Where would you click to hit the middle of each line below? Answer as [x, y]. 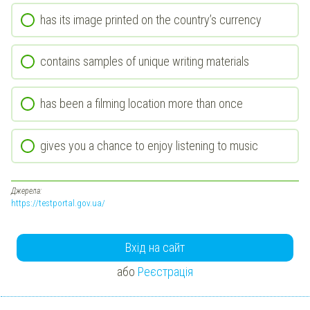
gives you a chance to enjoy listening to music [149, 145]
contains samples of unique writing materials [145, 62]
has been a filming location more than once [142, 103]
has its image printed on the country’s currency [151, 19]
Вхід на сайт [155, 247]
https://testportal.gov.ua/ [58, 202]
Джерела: [26, 191]
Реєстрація [165, 272]
